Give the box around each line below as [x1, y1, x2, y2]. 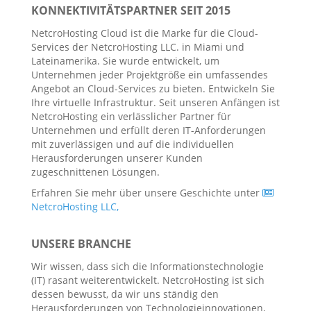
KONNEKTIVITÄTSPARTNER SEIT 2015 [31, 3, 230, 18]
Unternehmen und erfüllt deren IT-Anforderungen [31, 124, 266, 137]
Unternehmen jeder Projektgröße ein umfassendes [31, 68, 268, 81]
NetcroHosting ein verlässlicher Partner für [31, 110, 231, 123]
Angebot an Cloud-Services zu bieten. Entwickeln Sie [31, 82, 275, 95]
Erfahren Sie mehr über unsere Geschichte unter [31, 186, 262, 199]
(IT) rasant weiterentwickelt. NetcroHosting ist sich [31, 274, 264, 287]
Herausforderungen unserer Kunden [31, 151, 203, 165]
